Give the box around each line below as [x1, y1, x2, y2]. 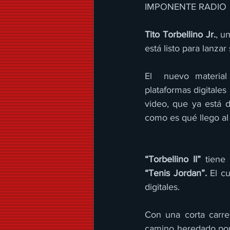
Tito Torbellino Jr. [145, 29, 216, 40]
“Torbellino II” [145, 154, 201, 164]
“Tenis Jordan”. [145, 168, 207, 178]
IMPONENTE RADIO [145, 2, 229, 12]
